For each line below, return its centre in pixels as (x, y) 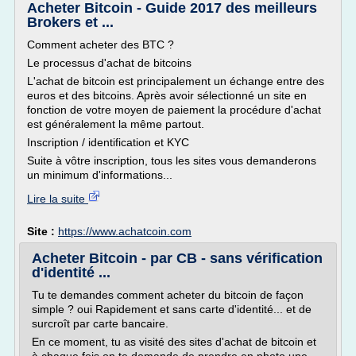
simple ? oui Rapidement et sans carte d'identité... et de (172, 309)
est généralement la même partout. (116, 124)
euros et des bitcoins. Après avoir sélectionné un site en (167, 95)
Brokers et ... (70, 22)
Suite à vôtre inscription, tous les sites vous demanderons (172, 161)
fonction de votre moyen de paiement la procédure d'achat (174, 110)
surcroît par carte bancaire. (100, 323)
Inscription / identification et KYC (108, 142)
